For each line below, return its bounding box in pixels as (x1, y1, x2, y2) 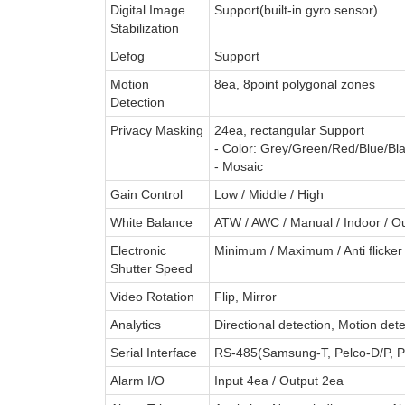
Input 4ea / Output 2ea (213, 372, 344, 388)
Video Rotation (109, 288, 194, 304)
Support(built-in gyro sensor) (213, 2, 378, 17)
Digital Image (109, 2, 185, 17)
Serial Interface (109, 344, 197, 360)
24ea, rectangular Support (213, 122, 364, 137)
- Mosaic (213, 158, 263, 174)
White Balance (109, 214, 193, 230)
